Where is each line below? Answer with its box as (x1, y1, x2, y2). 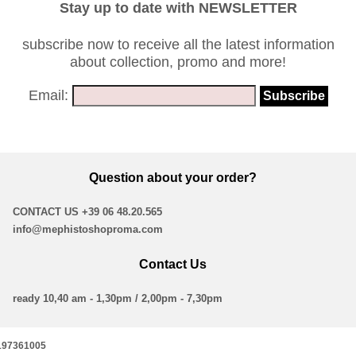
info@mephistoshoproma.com (13, 223, 164, 236)
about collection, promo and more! (70, 53, 286, 70)
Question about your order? (89, 171, 257, 185)
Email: (28, 87, 68, 103)
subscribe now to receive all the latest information (21, 36, 335, 52)
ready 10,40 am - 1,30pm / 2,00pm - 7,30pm (13, 292, 223, 304)
